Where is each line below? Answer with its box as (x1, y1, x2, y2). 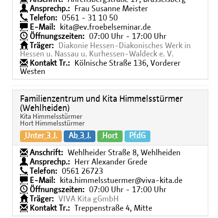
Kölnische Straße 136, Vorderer (74, 59, 181, 68)
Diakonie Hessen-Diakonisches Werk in (58, 42, 191, 50)
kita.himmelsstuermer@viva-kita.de (60, 177, 182, 185)
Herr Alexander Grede (74, 158, 147, 166)
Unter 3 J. (24, 132, 57, 140)
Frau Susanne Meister (74, 5, 148, 13)
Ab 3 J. (68, 132, 91, 140)
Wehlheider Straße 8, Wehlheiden (68, 149, 181, 157)
